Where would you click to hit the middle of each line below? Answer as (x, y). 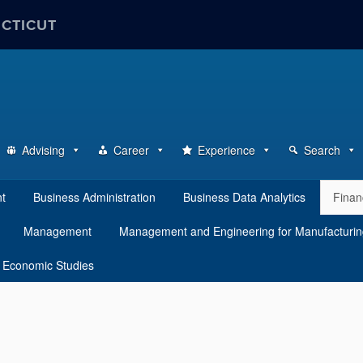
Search (322, 150)
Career (131, 150)
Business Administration (94, 197)
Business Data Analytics (244, 197)
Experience (226, 150)
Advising (43, 150)
